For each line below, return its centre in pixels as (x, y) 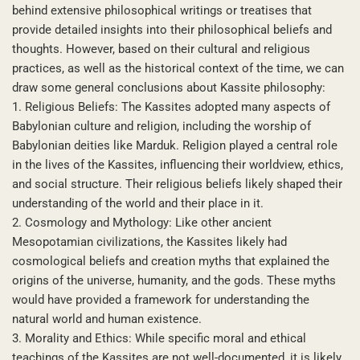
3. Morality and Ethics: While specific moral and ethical (159, 338)
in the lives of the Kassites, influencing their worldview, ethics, (178, 164)
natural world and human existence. (107, 319)
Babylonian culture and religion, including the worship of (162, 126)
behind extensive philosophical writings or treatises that (162, 10)
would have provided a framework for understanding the (161, 299)
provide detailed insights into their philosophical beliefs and (172, 29)
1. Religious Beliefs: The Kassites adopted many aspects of (171, 106)
